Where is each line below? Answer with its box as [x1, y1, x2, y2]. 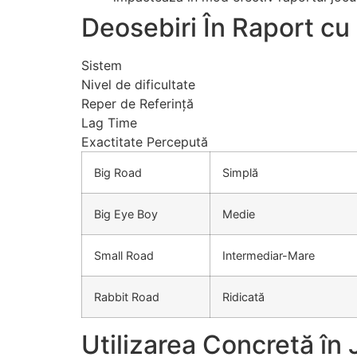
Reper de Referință [81, 95, 194, 112]
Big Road [94, 165, 142, 179]
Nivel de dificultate [81, 76, 195, 92]
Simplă [222, 165, 258, 179]
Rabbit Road [94, 289, 159, 304]
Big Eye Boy [94, 206, 158, 221]
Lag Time [81, 114, 137, 131]
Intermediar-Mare [222, 248, 315, 262]
